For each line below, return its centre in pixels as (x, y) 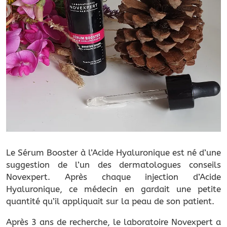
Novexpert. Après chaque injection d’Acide (113, 177)
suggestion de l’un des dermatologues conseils (113, 164)
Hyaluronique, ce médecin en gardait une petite (113, 189)
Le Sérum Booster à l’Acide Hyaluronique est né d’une (113, 152)
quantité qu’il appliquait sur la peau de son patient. (110, 201)
